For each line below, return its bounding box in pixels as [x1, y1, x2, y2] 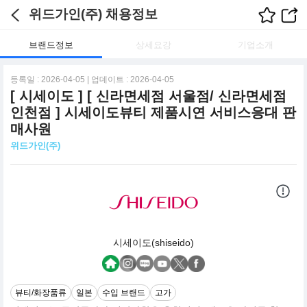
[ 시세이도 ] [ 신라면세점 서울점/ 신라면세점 [10, 88, 286, 103]
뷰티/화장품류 [15, 288, 66, 297]
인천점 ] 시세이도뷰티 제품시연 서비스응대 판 [10, 105, 296, 120]
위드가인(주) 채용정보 [29, 7, 158, 21]
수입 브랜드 [102, 288, 145, 297]
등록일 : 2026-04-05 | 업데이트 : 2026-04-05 [10, 75, 174, 84]
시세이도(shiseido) [113, 237, 194, 248]
